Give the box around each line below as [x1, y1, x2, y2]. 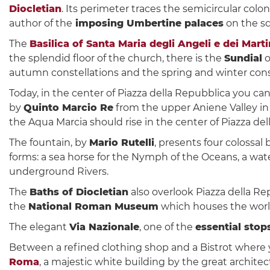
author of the [9, 17, 72, 29]
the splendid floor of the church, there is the [9, 52, 224, 64]
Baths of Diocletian [30, 186, 128, 198]
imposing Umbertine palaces [72, 17, 224, 29]
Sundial [224, 52, 262, 64]
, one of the [139, 221, 195, 233]
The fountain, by [9, 136, 89, 148]
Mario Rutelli [89, 136, 154, 148]
